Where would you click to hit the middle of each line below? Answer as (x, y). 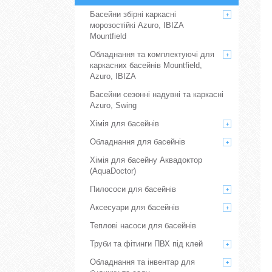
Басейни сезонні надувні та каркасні (157, 94)
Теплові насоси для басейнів (143, 226)
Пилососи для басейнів (133, 189)
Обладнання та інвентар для (142, 262)
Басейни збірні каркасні (133, 14)
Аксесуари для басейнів (134, 207)
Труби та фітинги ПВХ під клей (146, 244)
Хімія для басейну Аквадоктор (146, 160)
